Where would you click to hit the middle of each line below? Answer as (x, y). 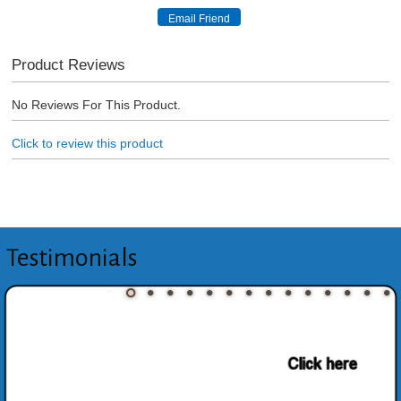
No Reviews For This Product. (96, 105)
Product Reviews (68, 64)
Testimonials (72, 257)
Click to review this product (87, 144)
